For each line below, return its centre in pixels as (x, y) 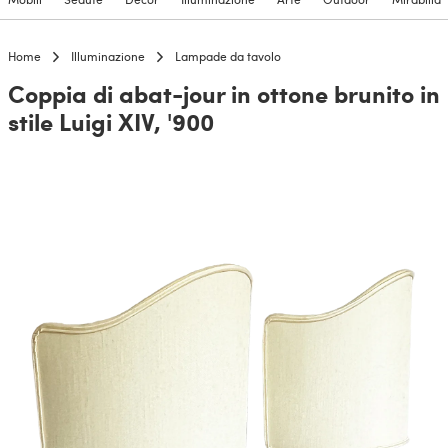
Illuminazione (107, 56)
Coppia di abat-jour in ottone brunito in (223, 93)
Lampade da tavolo (227, 56)
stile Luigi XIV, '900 (110, 121)
